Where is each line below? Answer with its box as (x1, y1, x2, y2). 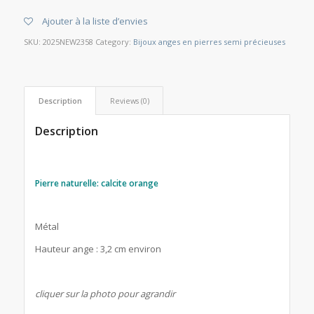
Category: (95, 36, 133, 47)
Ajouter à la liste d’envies (41, 14, 148, 27)
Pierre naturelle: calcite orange (34, 177, 158, 189)
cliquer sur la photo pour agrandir (34, 287, 175, 301)
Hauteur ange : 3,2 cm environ (34, 243, 161, 256)
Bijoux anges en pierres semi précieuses (132, 36, 285, 47)
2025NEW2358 (42, 36, 93, 47)
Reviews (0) (109, 95, 149, 106)
